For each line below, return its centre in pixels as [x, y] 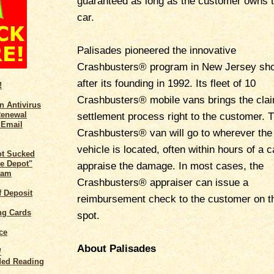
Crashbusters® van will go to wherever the [175, 133]
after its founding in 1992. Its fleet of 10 [166, 83]
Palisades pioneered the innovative [157, 50]
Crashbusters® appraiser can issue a [163, 182]
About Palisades [117, 248]
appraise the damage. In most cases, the [170, 166]
